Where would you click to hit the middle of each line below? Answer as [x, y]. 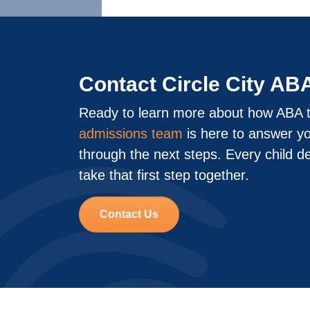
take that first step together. [164, 175]
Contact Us [129, 214]
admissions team [131, 134]
